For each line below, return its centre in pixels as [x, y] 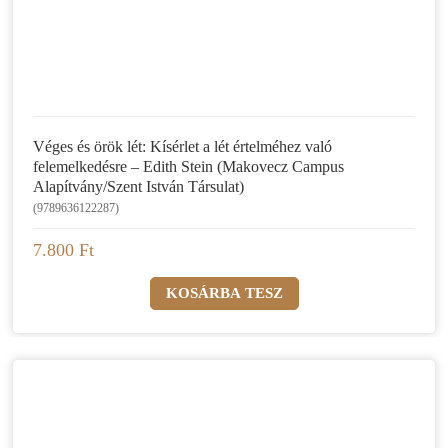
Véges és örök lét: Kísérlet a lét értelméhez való [182, 147]
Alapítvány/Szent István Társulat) [138, 187]
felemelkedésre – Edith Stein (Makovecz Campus [188, 167]
